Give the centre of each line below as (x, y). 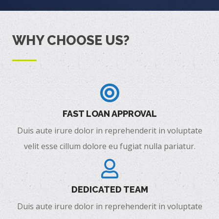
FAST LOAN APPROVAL (109, 113)
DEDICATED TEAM (109, 189)
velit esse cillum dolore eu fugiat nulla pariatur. (109, 146)
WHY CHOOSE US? (71, 40)
